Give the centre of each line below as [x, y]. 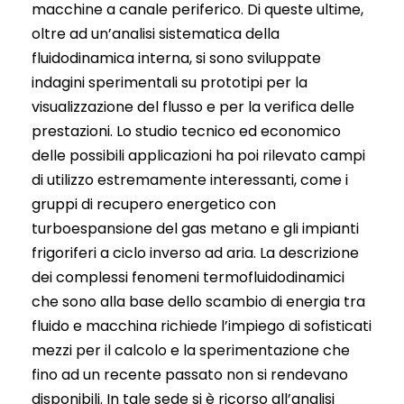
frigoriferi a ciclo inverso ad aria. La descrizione [195, 252]
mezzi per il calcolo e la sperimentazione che [191, 350]
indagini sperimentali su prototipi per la [170, 82]
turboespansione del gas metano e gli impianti [195, 228]
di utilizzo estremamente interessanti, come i [190, 179]
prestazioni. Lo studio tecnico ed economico [186, 131]
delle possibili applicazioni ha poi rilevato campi [198, 155]
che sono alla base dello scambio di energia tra [198, 301]
